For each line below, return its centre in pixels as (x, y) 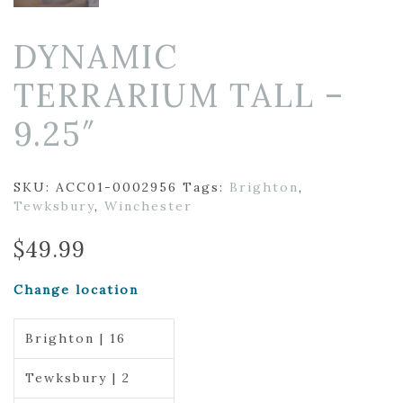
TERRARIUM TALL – (179, 95)
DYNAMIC (96, 57)
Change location (76, 290)
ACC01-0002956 (116, 187)
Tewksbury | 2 (77, 378)
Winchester (148, 206)
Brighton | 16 (75, 338)
